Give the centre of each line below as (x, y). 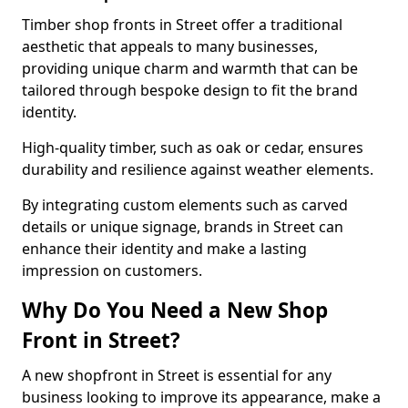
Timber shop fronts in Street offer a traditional (182, 25)
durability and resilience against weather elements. (198, 169)
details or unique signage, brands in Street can (183, 227)
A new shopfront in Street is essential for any (177, 375)
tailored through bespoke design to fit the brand (190, 90)
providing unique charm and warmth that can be (190, 68)
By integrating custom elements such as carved (185, 205)
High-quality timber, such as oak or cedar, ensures (193, 148)
